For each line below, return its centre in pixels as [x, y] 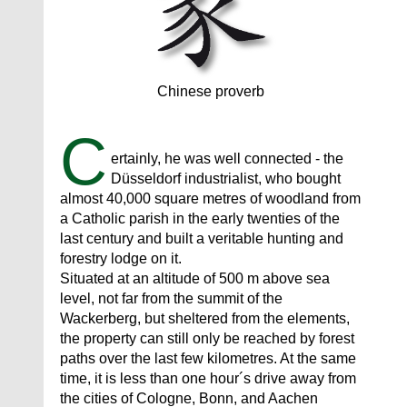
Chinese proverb [210, 92]
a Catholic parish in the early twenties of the [200, 219]
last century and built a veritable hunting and [202, 239]
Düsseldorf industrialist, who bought [226, 179]
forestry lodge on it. [121, 259]
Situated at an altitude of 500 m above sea [195, 279]
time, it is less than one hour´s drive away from [208, 379]
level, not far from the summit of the [171, 299]
